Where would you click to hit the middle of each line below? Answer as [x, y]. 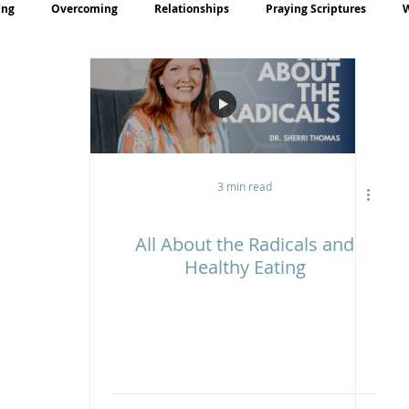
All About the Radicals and [245, 245]
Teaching [88, 81]
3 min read [245, 187]
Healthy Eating [245, 267]
